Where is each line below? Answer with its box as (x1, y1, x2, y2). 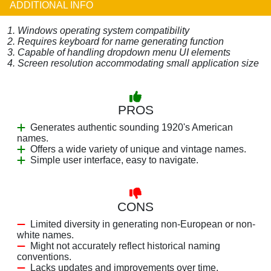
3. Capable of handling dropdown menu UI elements (7, 47, 230, 57)
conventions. (17, 251, 71, 262)
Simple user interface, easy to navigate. (30, 154, 198, 165)
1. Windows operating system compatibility (7, 25, 189, 36)
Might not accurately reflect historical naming (30, 240, 220, 251)
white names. (17, 229, 74, 240)
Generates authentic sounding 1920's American (30, 122, 233, 132)
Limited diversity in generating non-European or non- (30, 218, 255, 229)
